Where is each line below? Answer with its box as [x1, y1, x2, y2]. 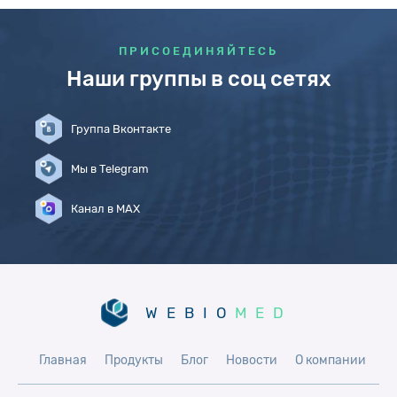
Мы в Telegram [71, 162, 149, 176]
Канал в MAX [71, 202, 140, 216]
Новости [225, 353, 277, 369]
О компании [294, 353, 366, 369]
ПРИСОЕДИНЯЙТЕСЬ [119, 44, 278, 58]
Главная [38, 353, 87, 369]
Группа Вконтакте [71, 122, 171, 136]
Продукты [104, 353, 163, 369]
